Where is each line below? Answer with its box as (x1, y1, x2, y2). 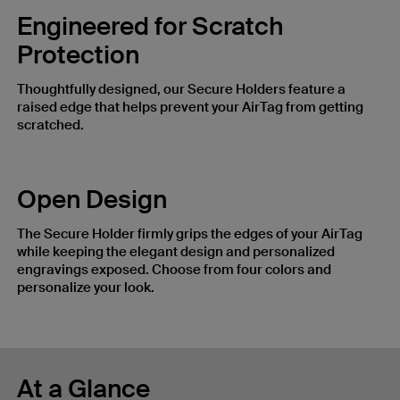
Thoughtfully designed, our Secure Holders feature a (17, 80, 346, 99)
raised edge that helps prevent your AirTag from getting (17, 98, 363, 117)
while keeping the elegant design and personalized (17, 243, 335, 262)
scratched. (17, 116, 84, 135)
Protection (17, 38, 139, 72)
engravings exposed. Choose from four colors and (17, 261, 331, 279)
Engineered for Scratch (17, 10, 283, 44)
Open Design (17, 183, 167, 217)
